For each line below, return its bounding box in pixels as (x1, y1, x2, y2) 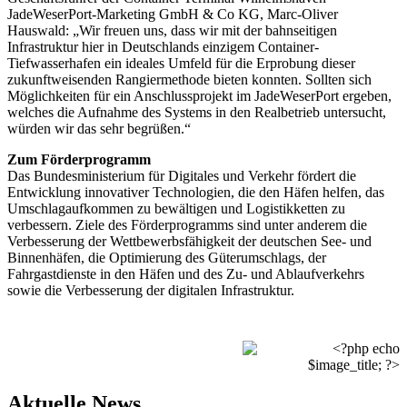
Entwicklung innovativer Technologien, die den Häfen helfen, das (7, 184, 384, 200)
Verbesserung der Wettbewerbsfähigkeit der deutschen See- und (7, 233, 372, 249)
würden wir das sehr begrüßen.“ (7, 120, 198, 136)
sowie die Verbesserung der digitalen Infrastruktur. (7, 282, 294, 298)
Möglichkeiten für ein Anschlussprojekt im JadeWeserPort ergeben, (7, 87, 392, 104)
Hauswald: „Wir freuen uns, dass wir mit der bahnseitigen (7, 22, 337, 38)
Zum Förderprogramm (7, 151, 151, 167)
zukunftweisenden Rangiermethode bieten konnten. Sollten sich (7, 71, 372, 87)
